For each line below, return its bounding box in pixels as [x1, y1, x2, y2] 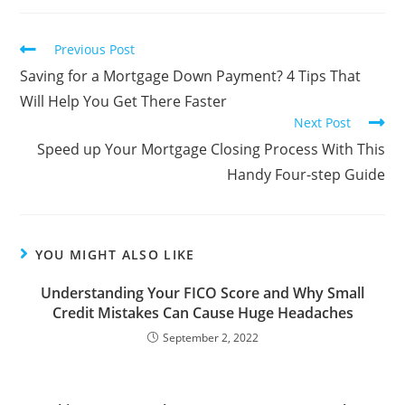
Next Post [293, 114, 351, 131]
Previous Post [54, 41, 136, 58]
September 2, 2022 [162, 330, 259, 345]
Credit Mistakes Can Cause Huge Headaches [52, 303, 353, 323]
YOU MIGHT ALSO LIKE [34, 246, 195, 263]
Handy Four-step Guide [226, 165, 385, 184]
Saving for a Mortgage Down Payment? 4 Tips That [20, 66, 362, 86]
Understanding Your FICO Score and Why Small [41, 283, 364, 303]
